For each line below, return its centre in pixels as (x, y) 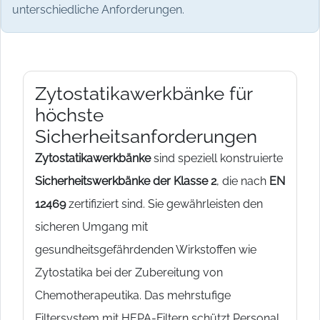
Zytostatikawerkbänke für (144, 93)
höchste (69, 115)
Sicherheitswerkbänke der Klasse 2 (126, 181)
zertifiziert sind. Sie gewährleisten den (164, 204)
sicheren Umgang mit (91, 226)
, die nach (243, 181)
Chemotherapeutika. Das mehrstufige (133, 295)
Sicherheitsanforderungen (146, 136)
